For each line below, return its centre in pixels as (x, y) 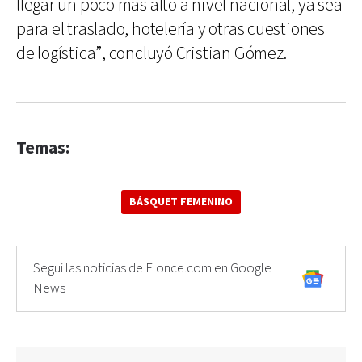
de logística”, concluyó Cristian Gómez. (152, 54)
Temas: (43, 148)
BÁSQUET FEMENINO (181, 202)
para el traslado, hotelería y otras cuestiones (170, 29)
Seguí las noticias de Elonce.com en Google (152, 268)
